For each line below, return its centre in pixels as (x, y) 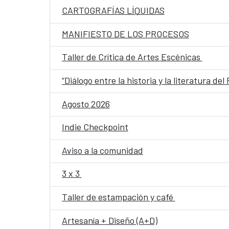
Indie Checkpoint (95, 127)
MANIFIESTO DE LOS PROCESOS (125, 33)
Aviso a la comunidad (102, 150)
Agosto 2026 (86, 104)
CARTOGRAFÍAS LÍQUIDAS (113, 10)
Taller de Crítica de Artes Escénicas (132, 57)
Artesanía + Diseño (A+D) (109, 220)
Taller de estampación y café (118, 197)
